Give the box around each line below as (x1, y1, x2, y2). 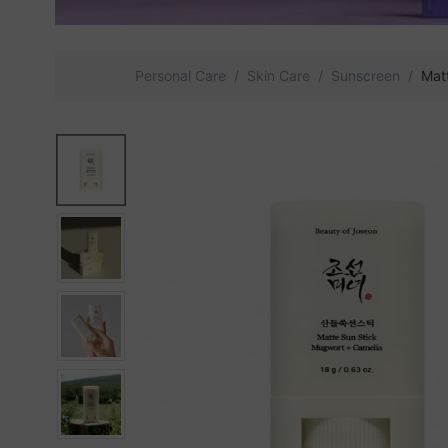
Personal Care (134, 67, 226, 85)
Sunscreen (330, 67, 400, 85)
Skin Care (246, 67, 310, 85)
